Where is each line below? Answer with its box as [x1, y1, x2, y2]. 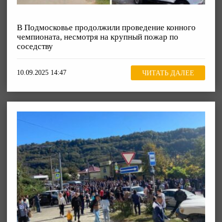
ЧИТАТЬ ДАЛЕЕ [142, 69, 194, 77]
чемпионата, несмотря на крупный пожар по [17, 32, 178, 42]
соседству [17, 42, 53, 52]
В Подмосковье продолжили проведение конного [17, 23, 196, 33]
